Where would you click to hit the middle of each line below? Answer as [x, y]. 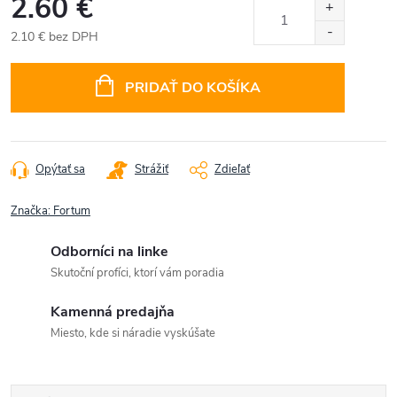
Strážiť [152, 169]
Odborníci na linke [109, 252]
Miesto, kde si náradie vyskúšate [133, 333]
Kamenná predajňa [113, 312]
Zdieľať [232, 169]
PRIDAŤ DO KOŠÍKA [192, 88]
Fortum [72, 211]
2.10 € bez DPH [54, 37]
